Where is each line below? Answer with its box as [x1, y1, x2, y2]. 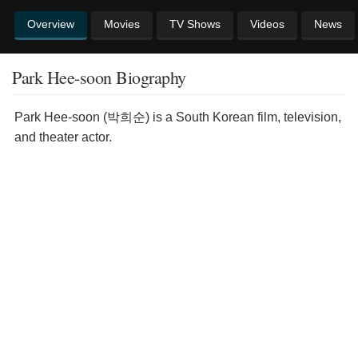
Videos [250, 18, 284, 31]
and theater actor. [14, 130, 112, 145]
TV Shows [169, 18, 221, 31]
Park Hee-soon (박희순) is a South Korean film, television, [14, 110, 341, 125]
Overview [27, 18, 74, 31]
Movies [104, 18, 140, 31]
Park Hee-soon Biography [12, 66, 186, 89]
